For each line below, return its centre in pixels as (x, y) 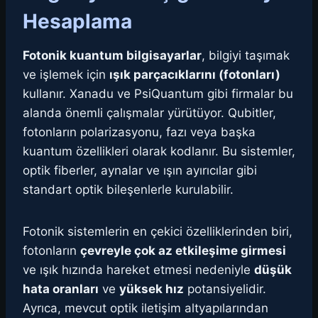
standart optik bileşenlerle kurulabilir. (128, 190)
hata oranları (61, 289)
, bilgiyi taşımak (246, 56)
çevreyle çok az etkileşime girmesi (183, 251)
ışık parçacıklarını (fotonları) (195, 75)
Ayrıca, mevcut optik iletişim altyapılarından (146, 308)
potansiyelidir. (225, 289)
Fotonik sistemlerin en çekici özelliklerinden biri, (158, 232)
